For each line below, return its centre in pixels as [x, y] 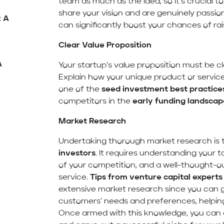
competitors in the [96, 102]
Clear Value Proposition [105, 46]
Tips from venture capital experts [156, 178]
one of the [80, 90]
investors [77, 154]
